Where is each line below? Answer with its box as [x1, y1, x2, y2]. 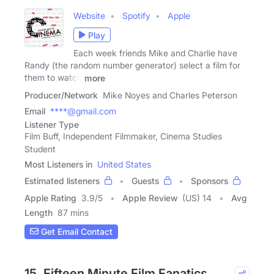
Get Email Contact [39, 226, 113, 237]
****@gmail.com [50, 105, 116, 116]
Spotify [122, 10, 150, 21]
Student [24, 143, 56, 154]
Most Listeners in [24, 158, 92, 169]
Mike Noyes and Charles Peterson [103, 89, 237, 100]
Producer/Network [24, 89, 98, 100]
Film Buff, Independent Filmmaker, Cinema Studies [24, 130, 222, 141]
